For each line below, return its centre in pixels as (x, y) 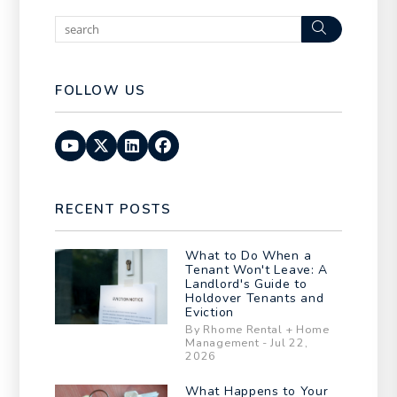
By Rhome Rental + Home (257, 329)
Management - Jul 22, (247, 342)
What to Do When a (249, 255)
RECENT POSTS (113, 209)
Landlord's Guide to (246, 284)
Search (355, 27)
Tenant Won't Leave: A (257, 269)
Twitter (137, 145)
